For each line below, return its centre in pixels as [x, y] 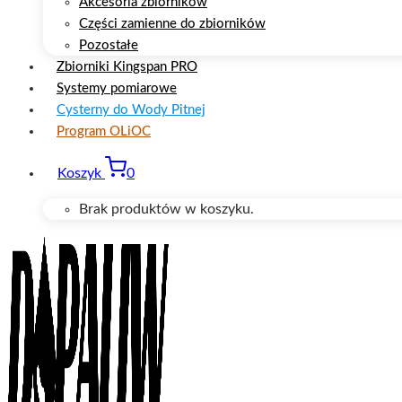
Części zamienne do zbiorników [172, 24]
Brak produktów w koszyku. [166, 209]
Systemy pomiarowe [117, 88]
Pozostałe [109, 45]
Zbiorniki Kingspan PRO [127, 67]
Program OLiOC [104, 131]
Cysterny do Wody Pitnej [131, 110]
